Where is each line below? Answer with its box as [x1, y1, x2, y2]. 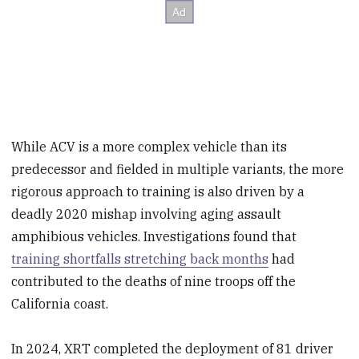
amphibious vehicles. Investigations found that [11, 228, 297, 244]
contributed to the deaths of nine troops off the [11, 272, 296, 289]
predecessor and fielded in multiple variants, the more [11, 160, 345, 177]
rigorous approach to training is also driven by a [11, 183, 305, 200]
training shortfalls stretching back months [11, 250, 269, 267]
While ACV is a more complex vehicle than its [11, 138, 288, 155]
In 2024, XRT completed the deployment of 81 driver [11, 341, 334, 357]
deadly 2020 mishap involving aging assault [11, 205, 282, 222]
